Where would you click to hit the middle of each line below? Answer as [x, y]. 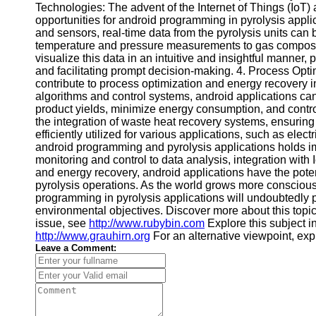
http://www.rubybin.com [147, 223]
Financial [50, 10]
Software [50, 26]
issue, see [62, 223]
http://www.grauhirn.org [93, 236]
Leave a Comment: [76, 248]
